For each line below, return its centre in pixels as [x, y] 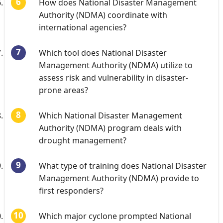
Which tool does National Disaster [103, 53]
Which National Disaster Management [111, 115]
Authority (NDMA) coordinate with [103, 15]
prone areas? [63, 90]
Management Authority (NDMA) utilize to [116, 65]
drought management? [83, 140]
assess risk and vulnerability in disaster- [113, 78]
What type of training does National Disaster [123, 166]
